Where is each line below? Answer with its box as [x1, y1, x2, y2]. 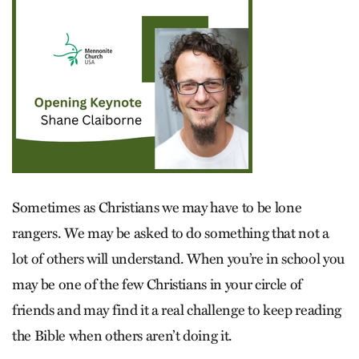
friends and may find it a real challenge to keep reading [12, 301, 341, 319]
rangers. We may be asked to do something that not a [12, 224, 329, 242]
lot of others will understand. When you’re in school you [12, 250, 345, 268]
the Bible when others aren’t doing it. [12, 327, 233, 345]
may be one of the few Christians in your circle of [12, 276, 303, 293]
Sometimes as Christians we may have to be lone [12, 199, 302, 216]
